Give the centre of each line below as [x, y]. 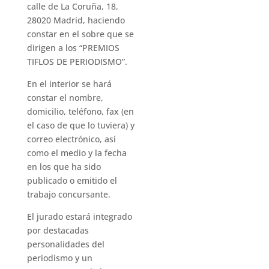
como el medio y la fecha [77, 153]
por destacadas [58, 230]
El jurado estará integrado [79, 216]
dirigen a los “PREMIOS [73, 48]
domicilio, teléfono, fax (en [80, 111]
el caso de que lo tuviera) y [80, 125]
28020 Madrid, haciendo [76, 20]
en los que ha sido [64, 167]
